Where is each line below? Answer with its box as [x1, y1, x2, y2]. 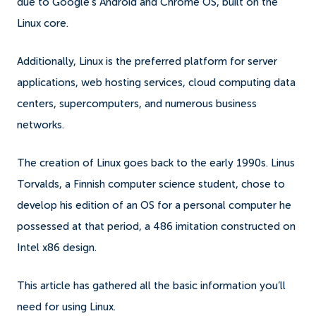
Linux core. [17, 18, 71, 29]
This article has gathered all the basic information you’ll [17, 280, 286, 291]
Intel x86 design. [17, 242, 97, 253]
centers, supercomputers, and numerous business [17, 98, 257, 109]
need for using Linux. [17, 301, 119, 312]
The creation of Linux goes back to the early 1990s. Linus [17, 157, 295, 169]
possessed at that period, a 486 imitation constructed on [17, 221, 296, 232]
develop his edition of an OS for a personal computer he [17, 200, 291, 211]
